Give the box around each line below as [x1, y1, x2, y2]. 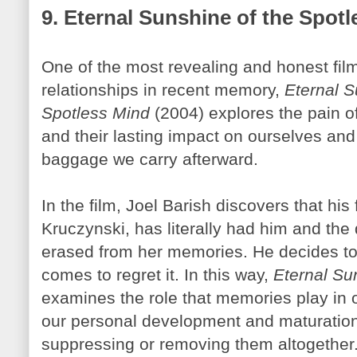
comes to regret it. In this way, [41, 265, 273, 284]
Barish [163, 196, 211, 214]
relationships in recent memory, [41, 80, 284, 99]
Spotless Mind [41, 104, 150, 122]
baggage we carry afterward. [41, 150, 258, 168]
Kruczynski [41, 219, 125, 237]
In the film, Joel [41, 196, 163, 214]
